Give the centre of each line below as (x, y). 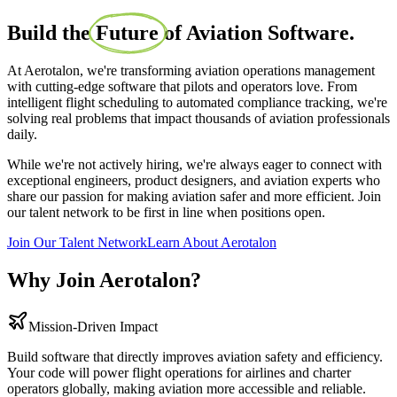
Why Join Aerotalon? (104, 280)
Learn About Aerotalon (212, 242)
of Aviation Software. (257, 32)
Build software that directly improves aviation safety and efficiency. (195, 356)
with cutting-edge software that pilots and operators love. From (182, 86)
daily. (22, 134)
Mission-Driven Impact (93, 326)
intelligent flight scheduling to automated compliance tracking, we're (197, 102)
